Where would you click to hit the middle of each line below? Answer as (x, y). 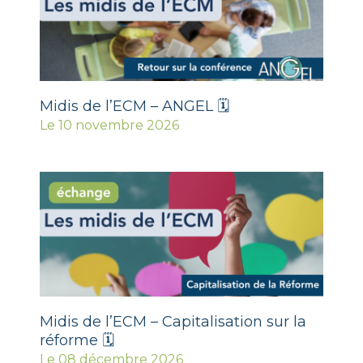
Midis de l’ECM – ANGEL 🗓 (135, 106)
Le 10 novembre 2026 (109, 125)
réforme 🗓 (77, 340)
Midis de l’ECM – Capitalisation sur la (173, 321)
